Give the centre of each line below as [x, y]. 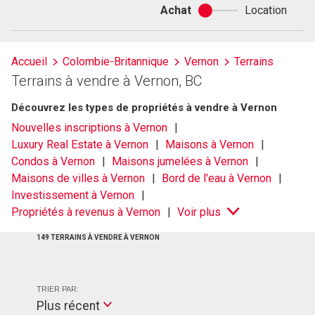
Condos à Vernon [53, 162]
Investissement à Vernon [73, 195]
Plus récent [68, 306]
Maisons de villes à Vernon [78, 179]
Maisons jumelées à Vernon [180, 162]
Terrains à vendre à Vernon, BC [107, 81]
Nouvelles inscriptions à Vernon [89, 128]
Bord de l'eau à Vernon [217, 179]
